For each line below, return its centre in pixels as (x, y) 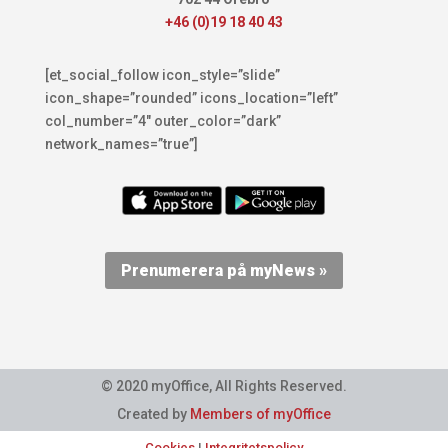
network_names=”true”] (121, 144)
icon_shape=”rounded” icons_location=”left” (191, 98)
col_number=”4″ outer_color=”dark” (162, 121)
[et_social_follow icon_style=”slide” (162, 75)
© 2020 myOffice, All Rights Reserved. (224, 386)
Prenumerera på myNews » (223, 271)
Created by (153, 414)
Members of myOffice (260, 414)
